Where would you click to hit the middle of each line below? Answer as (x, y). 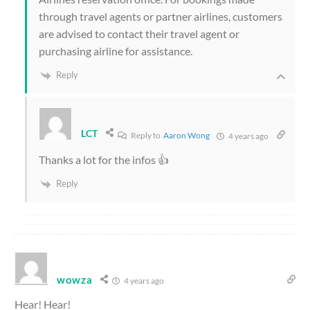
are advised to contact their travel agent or (139, 34)
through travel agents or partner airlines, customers (161, 17)
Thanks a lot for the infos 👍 (104, 160)
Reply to (147, 136)
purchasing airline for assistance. (116, 51)
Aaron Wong (187, 136)
